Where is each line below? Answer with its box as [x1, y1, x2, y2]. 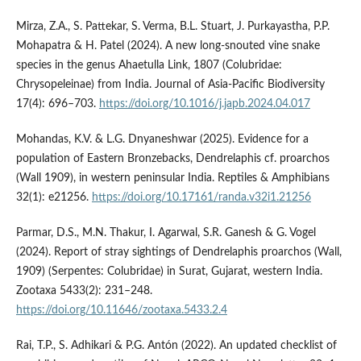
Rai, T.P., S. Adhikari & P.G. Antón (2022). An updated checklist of [15, 339, 337, 351]
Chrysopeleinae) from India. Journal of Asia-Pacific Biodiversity [15, 78, 325, 90]
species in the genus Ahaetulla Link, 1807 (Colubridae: [15, 59, 282, 71]
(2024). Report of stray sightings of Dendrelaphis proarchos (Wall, [15, 246, 342, 258]
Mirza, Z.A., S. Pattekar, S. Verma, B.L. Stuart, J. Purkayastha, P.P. [15, 20, 330, 32]
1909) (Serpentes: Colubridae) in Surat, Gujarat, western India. [15, 265, 322, 277]
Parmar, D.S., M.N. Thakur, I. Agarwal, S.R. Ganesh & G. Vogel [15, 226, 316, 239]
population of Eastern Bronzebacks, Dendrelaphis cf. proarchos [15, 152, 330, 164]
